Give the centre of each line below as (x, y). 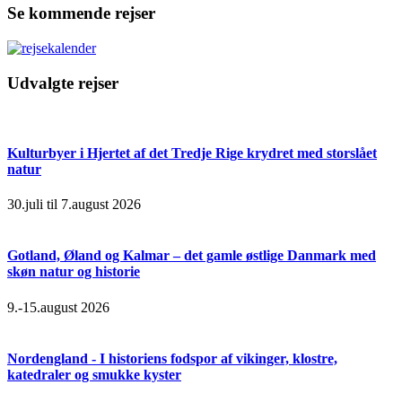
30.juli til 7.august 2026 (74, 205)
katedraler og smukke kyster (94, 374)
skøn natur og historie (74, 272)
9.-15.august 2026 (58, 307)
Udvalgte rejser (63, 83)
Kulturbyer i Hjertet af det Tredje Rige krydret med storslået (192, 153)
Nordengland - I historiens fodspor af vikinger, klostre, (172, 358)
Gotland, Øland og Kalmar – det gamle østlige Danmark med (192, 256)
